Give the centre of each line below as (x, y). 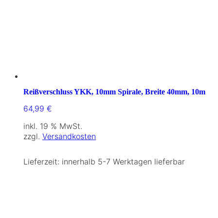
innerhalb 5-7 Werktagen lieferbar (123, 162)
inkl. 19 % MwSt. (53, 126)
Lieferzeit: (43, 162)
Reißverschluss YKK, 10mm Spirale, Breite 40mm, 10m (114, 91)
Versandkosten (69, 136)
